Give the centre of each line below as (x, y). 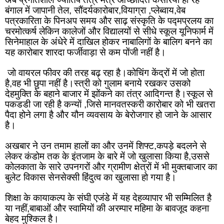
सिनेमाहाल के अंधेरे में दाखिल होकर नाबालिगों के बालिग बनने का (108, 42)
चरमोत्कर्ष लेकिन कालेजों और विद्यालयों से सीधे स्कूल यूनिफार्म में (109, 31)
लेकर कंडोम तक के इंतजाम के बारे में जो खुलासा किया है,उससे (107, 156)
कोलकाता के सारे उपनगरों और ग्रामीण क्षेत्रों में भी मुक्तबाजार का (111, 167)
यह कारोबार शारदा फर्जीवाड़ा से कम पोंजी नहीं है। (85, 52)
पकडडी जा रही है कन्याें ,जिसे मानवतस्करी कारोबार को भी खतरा (110, 104)
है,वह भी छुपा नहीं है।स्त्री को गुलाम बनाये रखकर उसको (98, 83)
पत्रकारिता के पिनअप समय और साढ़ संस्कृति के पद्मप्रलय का (109, 21)
